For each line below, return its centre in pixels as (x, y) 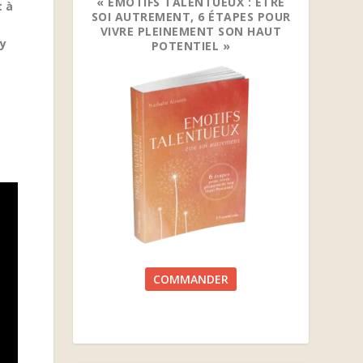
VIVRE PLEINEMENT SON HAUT (191, 31)
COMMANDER (191, 279)
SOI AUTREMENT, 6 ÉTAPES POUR (191, 16)
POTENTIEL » (191, 45)
